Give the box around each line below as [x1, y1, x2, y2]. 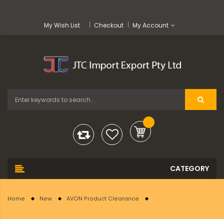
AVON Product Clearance [66, 195, 139, 202]
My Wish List [44, 21, 80, 29]
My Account [132, 21, 168, 29]
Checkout [94, 21, 123, 29]
